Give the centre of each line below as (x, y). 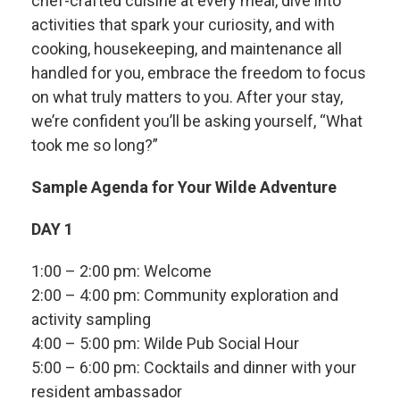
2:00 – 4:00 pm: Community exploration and (185, 295)
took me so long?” (95, 145)
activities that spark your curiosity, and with (183, 24)
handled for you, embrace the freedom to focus (199, 72)
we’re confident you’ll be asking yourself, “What (197, 121)
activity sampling (91, 319)
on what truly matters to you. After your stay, (187, 96)
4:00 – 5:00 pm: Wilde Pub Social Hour (165, 343)
